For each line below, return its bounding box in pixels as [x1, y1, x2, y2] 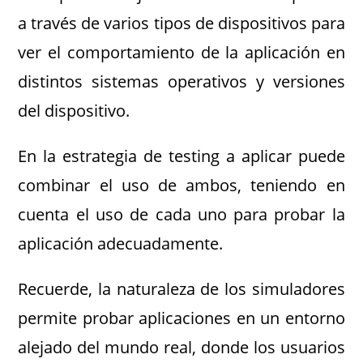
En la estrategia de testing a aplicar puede [18, 145, 345, 167]
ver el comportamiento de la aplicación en [18, 41, 345, 63]
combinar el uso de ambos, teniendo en [18, 174, 345, 196]
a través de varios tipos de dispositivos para [18, 12, 345, 34]
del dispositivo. [18, 100, 130, 122]
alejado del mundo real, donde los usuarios [18, 336, 345, 358]
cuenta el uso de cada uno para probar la [18, 203, 345, 225]
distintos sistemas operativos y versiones [18, 70, 345, 92]
